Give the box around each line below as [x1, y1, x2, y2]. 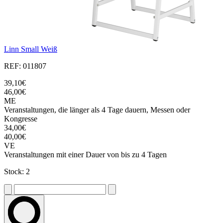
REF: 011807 [4, 62, 46, 71]
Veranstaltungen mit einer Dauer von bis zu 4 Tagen [4, 150, 167, 159]
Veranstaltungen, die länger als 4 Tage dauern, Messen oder [4, 106, 190, 114]
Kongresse [4, 114, 37, 123]
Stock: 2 [4, 167, 30, 176]
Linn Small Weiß [4, 45, 57, 54]
